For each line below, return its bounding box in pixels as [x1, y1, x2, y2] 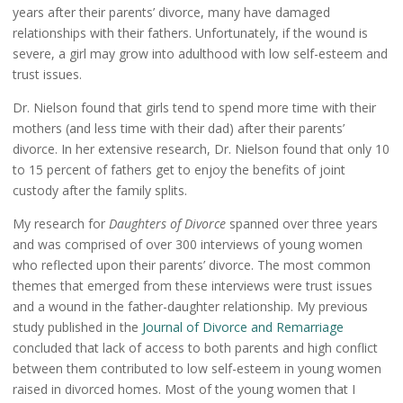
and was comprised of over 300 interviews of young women [13, 236, 363, 254]
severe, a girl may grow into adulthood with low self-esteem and [13, 45, 388, 63]
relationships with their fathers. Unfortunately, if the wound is [13, 24, 368, 42]
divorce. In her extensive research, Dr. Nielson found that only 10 [13, 140, 390, 158]
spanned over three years [229, 215, 378, 233]
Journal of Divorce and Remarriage [142, 318, 344, 336]
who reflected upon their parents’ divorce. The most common [13, 256, 371, 274]
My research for [13, 215, 109, 233]
